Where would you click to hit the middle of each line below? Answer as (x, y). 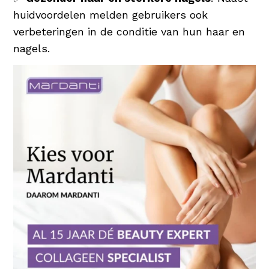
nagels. (32, 48)
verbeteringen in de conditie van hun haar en (129, 31)
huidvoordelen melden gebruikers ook (111, 14)
